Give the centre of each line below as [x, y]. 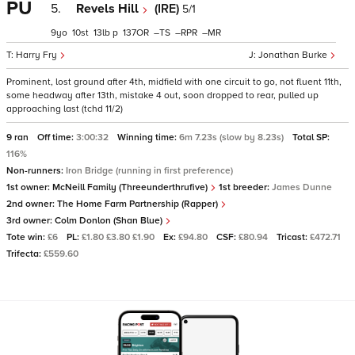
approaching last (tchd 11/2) [65, 109]
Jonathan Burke [294, 55]
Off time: [57, 137]
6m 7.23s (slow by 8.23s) [233, 137]
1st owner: [29, 187]
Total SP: [311, 137]
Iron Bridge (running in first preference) [149, 171]
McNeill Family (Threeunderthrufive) [131, 187]
